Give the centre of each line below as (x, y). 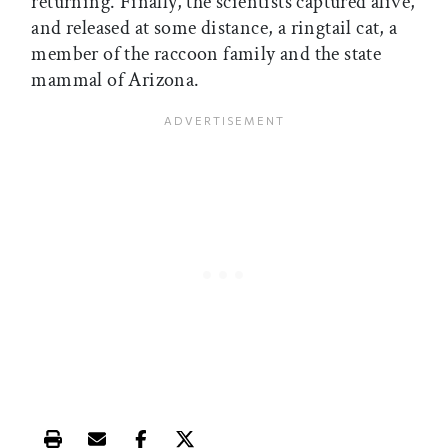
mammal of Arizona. (115, 80)
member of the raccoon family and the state (206, 54)
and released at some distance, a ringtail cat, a (214, 28)
